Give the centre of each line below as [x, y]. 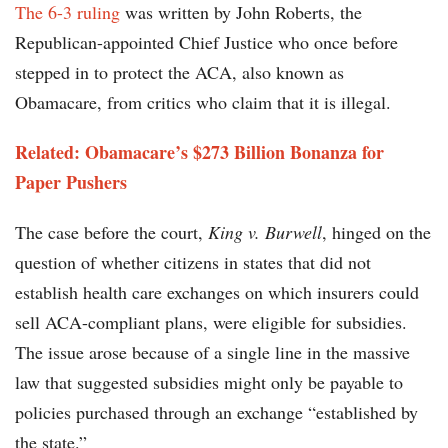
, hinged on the [376, 232]
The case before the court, [111, 232]
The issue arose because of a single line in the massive [212, 352]
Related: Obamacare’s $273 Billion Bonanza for [199, 152]
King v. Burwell [265, 232]
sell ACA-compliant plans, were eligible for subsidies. [211, 322]
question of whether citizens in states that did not [193, 262]
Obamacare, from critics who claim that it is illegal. [203, 102]
